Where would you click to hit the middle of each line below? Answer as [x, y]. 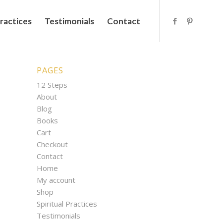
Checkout [52, 144]
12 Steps [52, 85]
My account [56, 180]
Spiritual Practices [67, 204]
